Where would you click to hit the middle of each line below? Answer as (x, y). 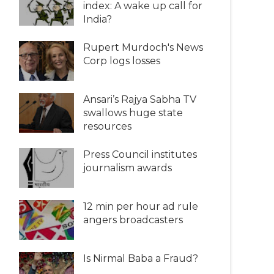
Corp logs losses (122, 61)
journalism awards (128, 168)
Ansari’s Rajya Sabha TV (140, 99)
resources (107, 126)
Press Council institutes (140, 154)
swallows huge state (133, 113)
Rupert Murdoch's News (143, 47)
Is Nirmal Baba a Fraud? (141, 258)
